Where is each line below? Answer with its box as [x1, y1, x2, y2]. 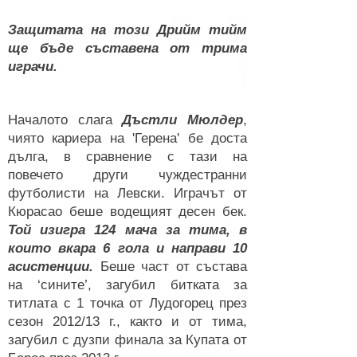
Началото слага [8, 112, 123, 127]
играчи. [8, 59, 57, 74]
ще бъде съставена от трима [8, 41, 247, 56]
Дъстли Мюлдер [122, 112, 244, 127]
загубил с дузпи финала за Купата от [8, 332, 247, 347]
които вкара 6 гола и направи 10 [8, 241, 247, 256]
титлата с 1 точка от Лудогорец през [8, 296, 247, 311]
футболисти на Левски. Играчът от [8, 186, 247, 201]
